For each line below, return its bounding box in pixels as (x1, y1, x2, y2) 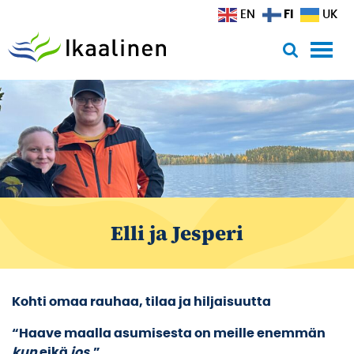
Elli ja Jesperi (111, 219, 243, 248)
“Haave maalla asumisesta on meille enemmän (12, 327, 326, 341)
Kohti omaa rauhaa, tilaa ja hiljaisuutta (12, 296, 271, 309)
